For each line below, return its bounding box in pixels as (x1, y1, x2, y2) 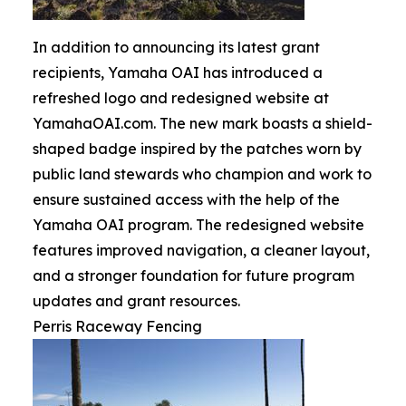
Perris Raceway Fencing (33, 316, 202, 335)
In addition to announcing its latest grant (33, 37, 320, 56)
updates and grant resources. (33, 291, 240, 310)
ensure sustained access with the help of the (33, 189, 340, 208)
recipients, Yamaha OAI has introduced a (33, 63, 323, 82)
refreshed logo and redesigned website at (33, 88, 329, 107)
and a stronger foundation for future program (33, 266, 354, 285)
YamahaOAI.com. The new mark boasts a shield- (33, 113, 372, 132)
